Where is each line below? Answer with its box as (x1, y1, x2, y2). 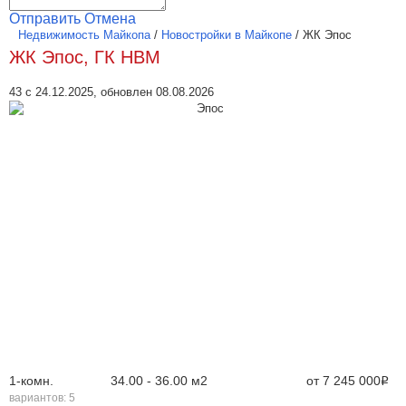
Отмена (84, 11, 136, 26)
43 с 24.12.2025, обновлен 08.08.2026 (9, 85, 214, 99)
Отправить (9, 11, 81, 26)
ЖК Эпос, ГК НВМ (9, 47, 160, 67)
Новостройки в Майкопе (161, 28, 292, 42)
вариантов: (9, 391, 69, 404)
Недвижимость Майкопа (18, 28, 150, 42)
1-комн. (9, 373, 53, 388)
